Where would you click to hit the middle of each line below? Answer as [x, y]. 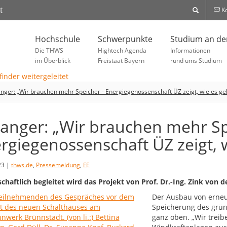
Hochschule [58, 39]
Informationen [190, 50]
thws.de [22, 165]
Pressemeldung [58, 165]
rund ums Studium [196, 61]
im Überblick [53, 61]
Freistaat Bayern [121, 61]
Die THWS [49, 50]
